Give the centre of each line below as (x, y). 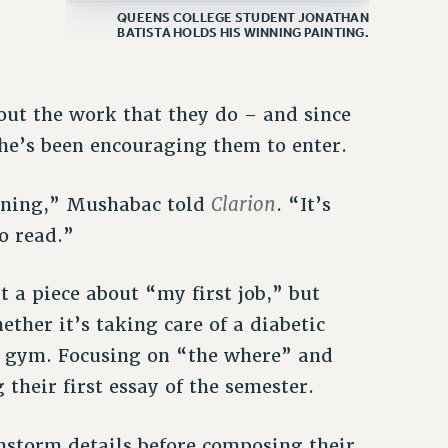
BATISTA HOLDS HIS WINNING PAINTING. (243, 33)
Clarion (244, 204)
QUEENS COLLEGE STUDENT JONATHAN (243, 18)
